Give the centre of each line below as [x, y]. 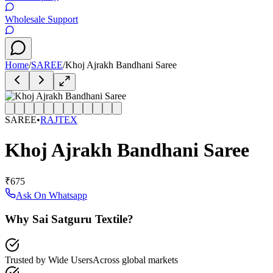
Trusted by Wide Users [49, 260]
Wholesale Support [41, 19]
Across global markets [135, 260]
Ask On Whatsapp [51, 196]
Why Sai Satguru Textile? [69, 219]
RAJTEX [59, 120]
